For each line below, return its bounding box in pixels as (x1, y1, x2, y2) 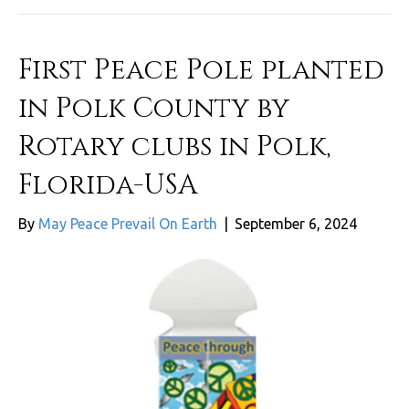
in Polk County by (18, 90, 289, 128)
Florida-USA (18, 167, 197, 204)
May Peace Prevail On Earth (38, 215, 217, 233)
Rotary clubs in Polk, (18, 129, 331, 166)
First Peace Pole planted (18, 52, 384, 89)
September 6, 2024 (235, 215, 357, 233)
